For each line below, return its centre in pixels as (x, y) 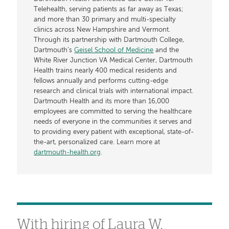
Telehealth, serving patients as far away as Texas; (109, 10)
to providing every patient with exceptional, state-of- (114, 132)
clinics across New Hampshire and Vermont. (102, 30)
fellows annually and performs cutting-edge (101, 81)
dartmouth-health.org (67, 153)
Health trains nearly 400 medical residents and (106, 71)
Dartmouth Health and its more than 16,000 (102, 102)
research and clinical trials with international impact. (114, 91)
